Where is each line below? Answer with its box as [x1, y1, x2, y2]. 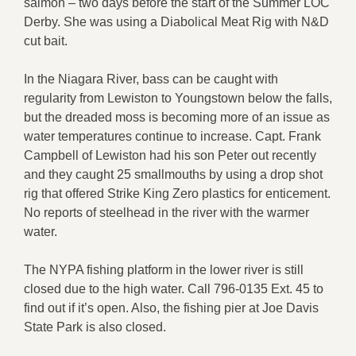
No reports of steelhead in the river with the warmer [24, 206, 309, 220]
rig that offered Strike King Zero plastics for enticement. [24, 187, 331, 201]
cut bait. [24, 34, 68, 48]
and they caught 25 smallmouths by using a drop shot [24, 168, 323, 182]
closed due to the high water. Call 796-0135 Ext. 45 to [24, 282, 323, 296]
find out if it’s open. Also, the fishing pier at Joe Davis [24, 301, 319, 315]
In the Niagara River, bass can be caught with [24, 72, 278, 87]
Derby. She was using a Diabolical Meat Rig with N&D [24, 15, 329, 29]
